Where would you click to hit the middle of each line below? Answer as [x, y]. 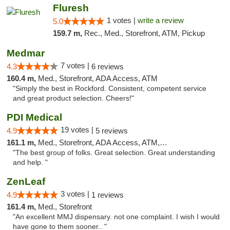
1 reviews [108, 195]
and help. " [30, 162]
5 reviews [112, 131]
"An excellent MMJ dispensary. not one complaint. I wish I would [116, 217]
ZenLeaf [26, 181]
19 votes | [78, 130]
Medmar [26, 53]
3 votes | [76, 194]
